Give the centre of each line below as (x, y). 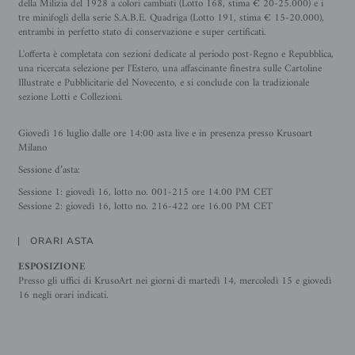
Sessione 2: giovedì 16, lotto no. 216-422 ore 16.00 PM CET (145, 206)
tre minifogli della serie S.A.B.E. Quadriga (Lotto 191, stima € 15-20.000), (171, 18)
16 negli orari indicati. (63, 295)
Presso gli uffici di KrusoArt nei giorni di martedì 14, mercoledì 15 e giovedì (174, 281)
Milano (32, 148)
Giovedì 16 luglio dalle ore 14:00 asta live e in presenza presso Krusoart (165, 134)
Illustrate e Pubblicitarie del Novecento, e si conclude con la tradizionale (163, 83)
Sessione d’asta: (49, 170)
